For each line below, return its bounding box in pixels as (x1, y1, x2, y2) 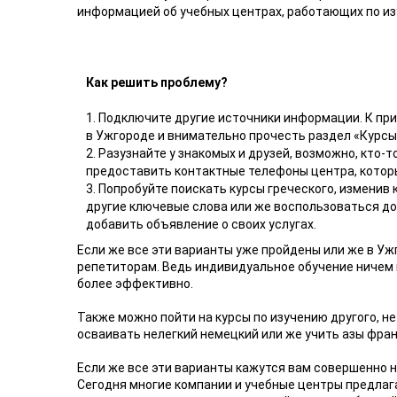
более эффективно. (77, 276, 193, 291)
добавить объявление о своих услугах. (86, 216, 316, 231)
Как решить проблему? (86, 74, 228, 90)
